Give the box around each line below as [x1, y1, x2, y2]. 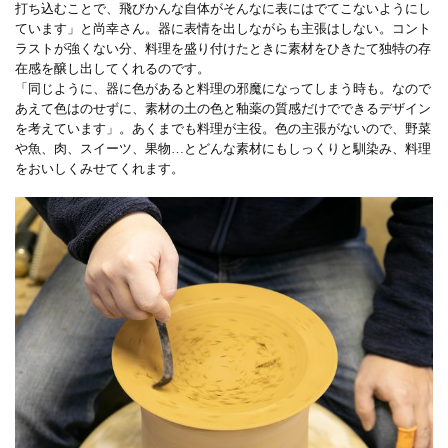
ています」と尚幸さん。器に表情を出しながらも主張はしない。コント [15, 20, 431, 36]
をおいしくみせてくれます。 [15, 160, 184, 176]
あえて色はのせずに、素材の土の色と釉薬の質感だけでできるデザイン [15, 100, 431, 116]
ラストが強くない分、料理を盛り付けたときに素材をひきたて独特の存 [15, 40, 431, 56]
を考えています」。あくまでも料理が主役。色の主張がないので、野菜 [15, 120, 431, 136]
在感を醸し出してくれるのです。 [15, 60, 210, 76]
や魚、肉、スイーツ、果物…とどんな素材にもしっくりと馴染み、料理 [15, 140, 431, 156]
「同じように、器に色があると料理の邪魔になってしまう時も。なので [15, 80, 431, 96]
